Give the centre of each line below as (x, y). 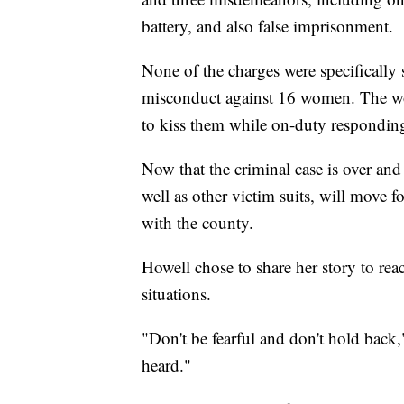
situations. (176, 293)
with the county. (197, 222)
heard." (166, 364)
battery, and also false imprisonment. (267, 25)
